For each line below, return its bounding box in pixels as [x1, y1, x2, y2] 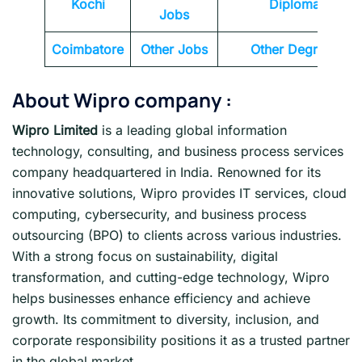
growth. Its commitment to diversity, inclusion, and [12, 311, 319, 328]
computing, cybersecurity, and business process [12, 206, 306, 223]
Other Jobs [141, 41, 208, 58]
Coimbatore [52, 41, 124, 58]
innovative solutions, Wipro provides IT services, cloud [12, 185, 347, 202]
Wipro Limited [12, 122, 98, 139]
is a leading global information [98, 122, 287, 139]
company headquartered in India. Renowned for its [12, 164, 321, 181]
